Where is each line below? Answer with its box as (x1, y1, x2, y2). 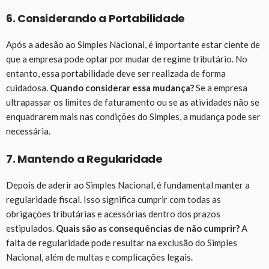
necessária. (6, 125, 50, 137)
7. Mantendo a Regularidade (6, 151, 163, 167)
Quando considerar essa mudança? (50, 82, 194, 94)
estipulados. (6, 223, 56, 234)
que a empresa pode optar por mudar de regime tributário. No (6, 53, 247, 65)
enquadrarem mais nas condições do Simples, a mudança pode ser (6, 111, 261, 122)
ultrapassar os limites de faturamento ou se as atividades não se (6, 97, 259, 108)
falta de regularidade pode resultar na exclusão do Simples (6, 237, 237, 249)
